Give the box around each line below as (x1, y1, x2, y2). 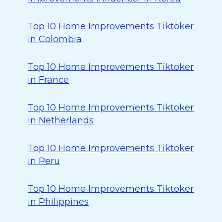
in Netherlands (28, 115, 94, 126)
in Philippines (28, 196, 89, 207)
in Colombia (28, 34, 82, 45)
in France (28, 74, 69, 85)
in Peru (28, 156, 60, 166)
